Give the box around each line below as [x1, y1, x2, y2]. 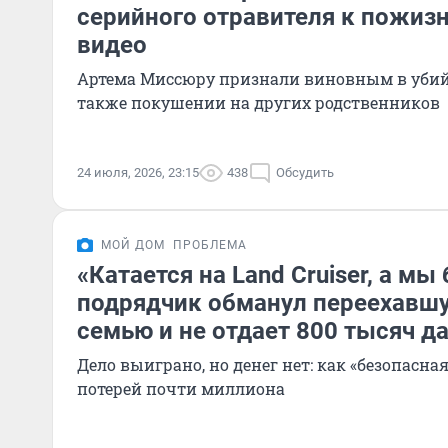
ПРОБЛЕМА [173, 238, 247, 252]
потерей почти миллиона [77, 378, 285, 399]
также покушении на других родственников [77, 92, 440, 113]
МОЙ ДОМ [101, 238, 165, 252]
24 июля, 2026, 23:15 [77, 165, 199, 180]
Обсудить [276, 165, 334, 180]
